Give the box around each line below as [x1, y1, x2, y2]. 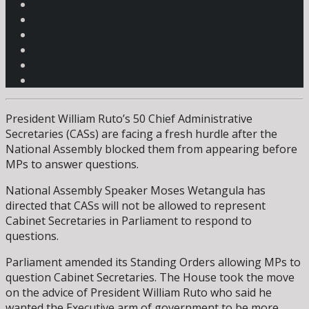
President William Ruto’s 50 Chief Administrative [6, 111, 252, 127]
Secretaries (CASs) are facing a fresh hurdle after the [6, 126, 277, 142]
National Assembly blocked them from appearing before [6, 141, 297, 157]
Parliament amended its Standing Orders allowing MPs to [6, 255, 301, 270]
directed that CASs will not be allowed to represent [6, 198, 266, 214]
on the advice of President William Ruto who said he [6, 285, 272, 301]
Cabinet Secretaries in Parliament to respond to [6, 213, 252, 229]
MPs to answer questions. [6, 157, 139, 172]
